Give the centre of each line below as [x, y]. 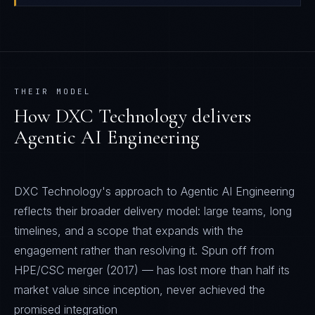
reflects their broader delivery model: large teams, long [153, 211]
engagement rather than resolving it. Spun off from [144, 250]
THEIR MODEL [53, 91]
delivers [219, 116]
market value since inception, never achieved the [140, 290]
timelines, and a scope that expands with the [129, 231]
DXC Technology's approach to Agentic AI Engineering [154, 191]
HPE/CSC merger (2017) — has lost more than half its [152, 270]
